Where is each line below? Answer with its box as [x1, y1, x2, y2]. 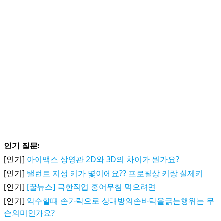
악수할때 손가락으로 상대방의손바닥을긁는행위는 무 [27, 195, 214, 206]
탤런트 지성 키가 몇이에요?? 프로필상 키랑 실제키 [27, 168, 203, 179]
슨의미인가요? [4, 207, 55, 218]
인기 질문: [4, 140, 40, 151]
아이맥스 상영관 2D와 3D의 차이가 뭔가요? [27, 154, 179, 165]
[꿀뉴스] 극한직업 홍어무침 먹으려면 [27, 182, 156, 192]
